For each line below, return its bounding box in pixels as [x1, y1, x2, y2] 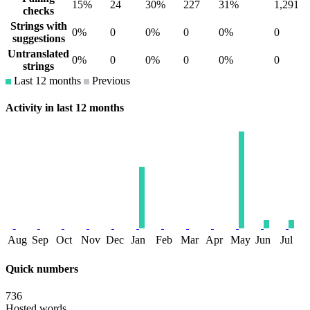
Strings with [10, 20, 67, 33]
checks [23, 5, 54, 17]
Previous [89, 75, 130, 87]
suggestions [12, 33, 65, 45]
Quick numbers [6, 262, 78, 275]
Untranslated [8, 48, 69, 60]
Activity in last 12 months [6, 102, 124, 114]
